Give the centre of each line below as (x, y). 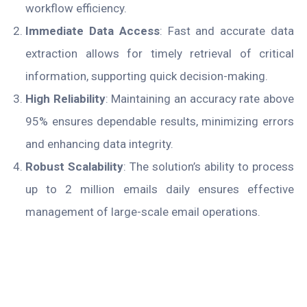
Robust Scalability (74, 166)
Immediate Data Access (93, 30)
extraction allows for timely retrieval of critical (160, 53)
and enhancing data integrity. (99, 144)
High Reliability (65, 98)
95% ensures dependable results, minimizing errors (160, 121)
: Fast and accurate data (227, 30)
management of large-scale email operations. (143, 211)
